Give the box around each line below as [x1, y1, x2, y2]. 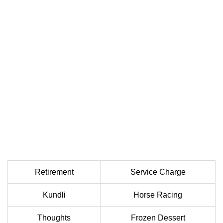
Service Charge [130, 168, 186, 177]
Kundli [42, 191, 66, 200]
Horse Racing [133, 191, 182, 200]
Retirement [34, 168, 74, 177]
